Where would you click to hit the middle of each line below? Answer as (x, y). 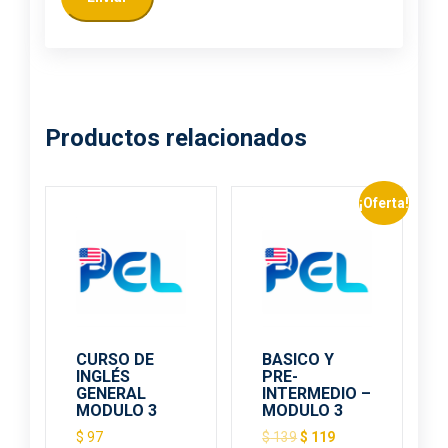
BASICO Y (298, 360)
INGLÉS (103, 377)
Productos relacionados (176, 138)
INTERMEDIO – (317, 394)
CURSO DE (115, 360)
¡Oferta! (383, 202)
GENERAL (111, 394)
